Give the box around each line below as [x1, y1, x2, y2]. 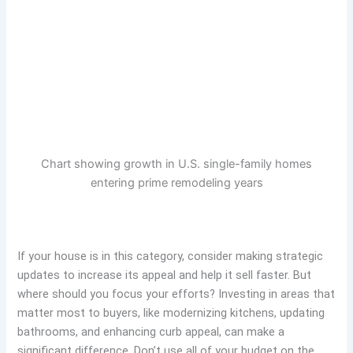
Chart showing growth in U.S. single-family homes [41, 157, 312, 172]
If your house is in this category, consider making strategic [17, 249, 324, 264]
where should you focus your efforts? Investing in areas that [17, 287, 336, 302]
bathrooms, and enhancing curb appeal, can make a [17, 325, 285, 340]
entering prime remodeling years [90, 176, 263, 191]
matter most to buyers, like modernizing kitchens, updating [17, 306, 325, 321]
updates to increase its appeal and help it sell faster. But [17, 268, 312, 283]
